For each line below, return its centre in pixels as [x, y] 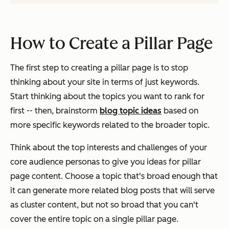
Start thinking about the [56, 96]
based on [180, 110]
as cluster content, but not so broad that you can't [104, 204]
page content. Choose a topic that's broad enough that [114, 176]
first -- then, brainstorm [55, 110]
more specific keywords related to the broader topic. [110, 125]
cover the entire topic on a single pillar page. [94, 219]
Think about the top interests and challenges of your [109, 147]
